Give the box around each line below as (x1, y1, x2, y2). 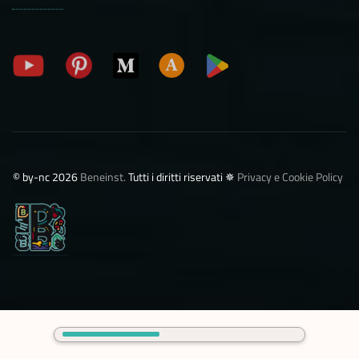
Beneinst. (80, 168, 126, 185)
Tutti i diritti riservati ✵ (126, 168, 237, 185)
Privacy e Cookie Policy (237, 168, 343, 185)
